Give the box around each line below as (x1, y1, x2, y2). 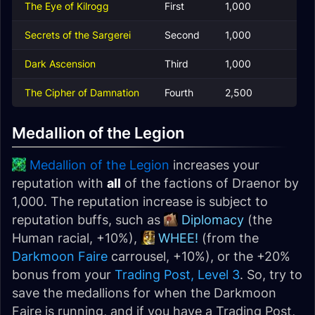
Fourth (165, 86, 193, 98)
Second (165, 29, 200, 41)
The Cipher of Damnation (25, 86, 139, 98)
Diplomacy (181, 212, 244, 227)
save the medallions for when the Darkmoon (12, 285, 276, 300)
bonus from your (12, 267, 115, 282)
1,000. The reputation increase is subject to (12, 194, 268, 209)
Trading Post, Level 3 (115, 267, 240, 282)
